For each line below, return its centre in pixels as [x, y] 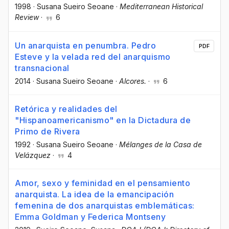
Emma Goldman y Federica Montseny [90, 216]
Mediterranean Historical [161, 7]
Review [27, 17]
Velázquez [33, 155]
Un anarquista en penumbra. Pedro [85, 45]
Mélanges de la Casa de [161, 144]
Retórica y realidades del [66, 109]
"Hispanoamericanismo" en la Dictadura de [103, 120]
